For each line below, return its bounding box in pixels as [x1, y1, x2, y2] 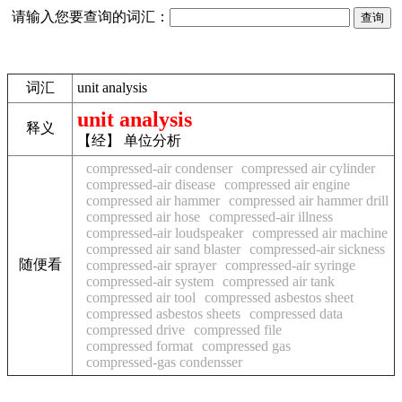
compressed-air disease [86, 177, 215, 192]
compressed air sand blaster [86, 241, 240, 257]
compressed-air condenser [86, 161, 232, 176]
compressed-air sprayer [86, 258, 216, 273]
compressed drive [86, 322, 185, 337]
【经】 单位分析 [77, 133, 181, 148]
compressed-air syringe [225, 258, 355, 273]
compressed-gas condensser [86, 354, 242, 370]
